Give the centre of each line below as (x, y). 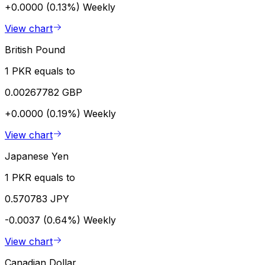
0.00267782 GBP (43, 92)
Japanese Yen (37, 156)
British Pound (35, 49)
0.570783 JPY (37, 198)
